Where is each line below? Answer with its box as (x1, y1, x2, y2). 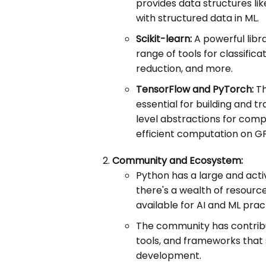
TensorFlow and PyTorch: (136, 83, 254, 97)
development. (136, 249, 202, 263)
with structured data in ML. (136, 11, 259, 26)
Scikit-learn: (136, 32, 192, 46)
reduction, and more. (136, 62, 233, 76)
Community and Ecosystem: (112, 154, 243, 168)
